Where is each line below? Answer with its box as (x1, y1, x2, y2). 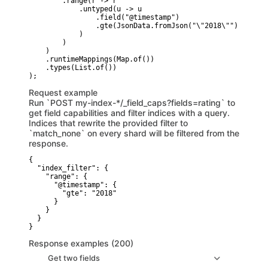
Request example (29, 87, 98, 98)
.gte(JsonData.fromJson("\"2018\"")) (29, 22, 242, 30)
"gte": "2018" (29, 189, 117, 197)
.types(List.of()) (29, 63, 117, 72)
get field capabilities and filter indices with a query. (29, 108, 230, 118)
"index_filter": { (29, 164, 108, 172)
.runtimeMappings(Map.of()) (29, 55, 154, 63)
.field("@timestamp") (29, 13, 179, 22)
